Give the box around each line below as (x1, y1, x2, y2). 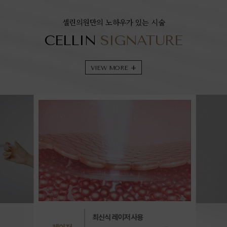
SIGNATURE (100, 32, 182, 49)
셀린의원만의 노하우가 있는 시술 (62, 17, 165, 28)
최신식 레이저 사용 (91, 213, 142, 222)
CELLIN (45, 32, 100, 49)
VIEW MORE (91, 64, 128, 72)
